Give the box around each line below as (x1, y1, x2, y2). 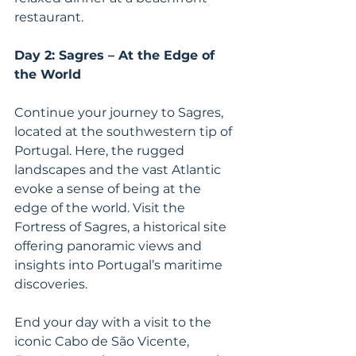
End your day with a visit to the (14, 315, 215, 330)
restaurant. (14, 10, 83, 25)
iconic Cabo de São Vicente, (14, 334, 192, 349)
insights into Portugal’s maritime (14, 257, 226, 273)
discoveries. (14, 277, 87, 292)
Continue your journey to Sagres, (14, 105, 226, 120)
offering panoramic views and (14, 238, 205, 253)
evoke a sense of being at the (14, 181, 204, 196)
